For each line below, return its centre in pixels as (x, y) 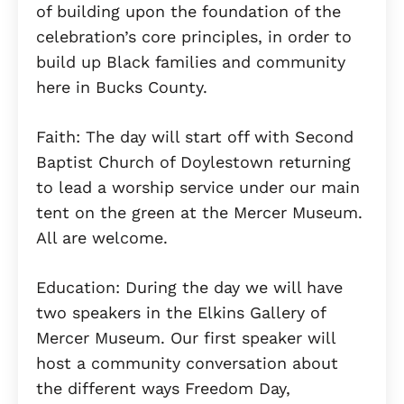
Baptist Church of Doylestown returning (193, 161)
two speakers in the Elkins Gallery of (181, 312)
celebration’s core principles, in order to (194, 36)
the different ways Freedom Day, (163, 388)
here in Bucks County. (122, 87)
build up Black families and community (191, 61)
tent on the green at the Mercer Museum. (199, 212)
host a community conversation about (187, 363)
